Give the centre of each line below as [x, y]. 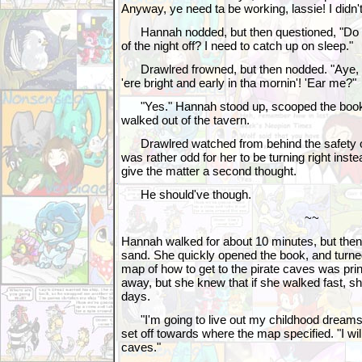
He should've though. [186, 194]
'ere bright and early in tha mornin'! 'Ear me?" [239, 83]
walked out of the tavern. [185, 120]
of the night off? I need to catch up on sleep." [237, 46]
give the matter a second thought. [209, 171]
